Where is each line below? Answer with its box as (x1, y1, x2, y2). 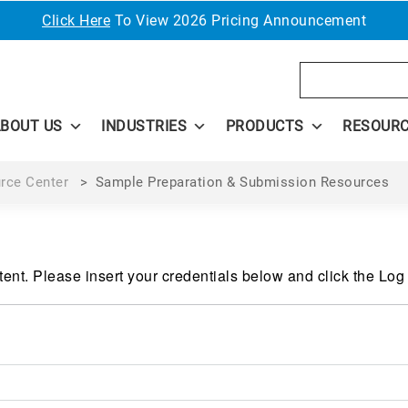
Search (299, 61, 348, 82)
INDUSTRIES (101, 117, 187, 135)
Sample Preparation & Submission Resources (95, 173, 389, 190)
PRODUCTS (225, 117, 304, 135)
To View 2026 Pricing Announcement (110, 12, 366, 29)
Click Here (42, 12, 110, 29)
